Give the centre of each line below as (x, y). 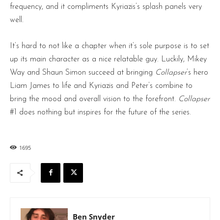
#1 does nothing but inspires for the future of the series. (100, 112)
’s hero (197, 72)
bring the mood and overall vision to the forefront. (94, 99)
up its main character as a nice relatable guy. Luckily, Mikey (108, 59)
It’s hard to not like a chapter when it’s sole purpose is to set (110, 46)
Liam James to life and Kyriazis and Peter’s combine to (101, 86)
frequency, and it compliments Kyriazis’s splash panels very (106, 7)
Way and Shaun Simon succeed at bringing (82, 72)
